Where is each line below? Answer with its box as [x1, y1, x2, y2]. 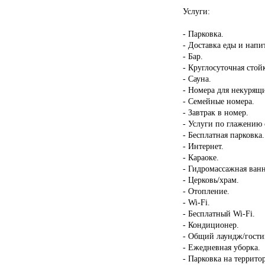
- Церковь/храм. [182, 174, 239, 185]
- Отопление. [182, 186, 230, 196]
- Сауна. [182, 73, 211, 83]
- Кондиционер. [182, 219, 239, 230]
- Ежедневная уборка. [182, 242, 260, 252]
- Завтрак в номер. [182, 107, 248, 117]
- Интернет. [182, 141, 224, 151]
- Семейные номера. [182, 96, 254, 106]
